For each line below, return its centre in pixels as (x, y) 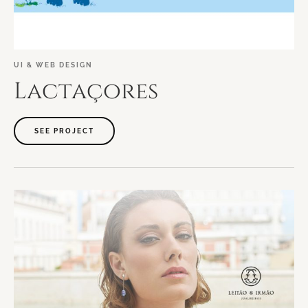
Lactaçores (86, 91)
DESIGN (76, 65)
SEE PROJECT (64, 131)
